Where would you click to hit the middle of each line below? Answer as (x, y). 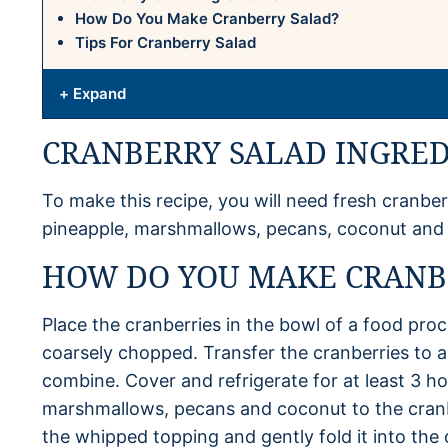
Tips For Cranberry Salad (165, 42)
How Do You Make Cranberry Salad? (207, 18)
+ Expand (92, 93)
